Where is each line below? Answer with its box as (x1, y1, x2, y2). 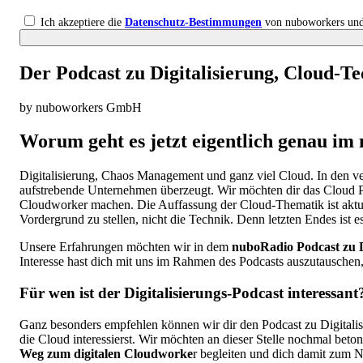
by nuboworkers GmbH (19, 100, 142, 114)
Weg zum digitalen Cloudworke (19, 346, 193, 361)
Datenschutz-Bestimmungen (125, 15, 262, 28)
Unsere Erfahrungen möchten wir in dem (19, 240, 232, 254)
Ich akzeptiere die (37, 15, 125, 28)
